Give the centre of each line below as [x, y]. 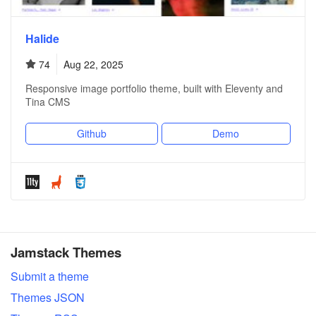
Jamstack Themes [66, 252]
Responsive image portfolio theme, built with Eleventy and [154, 88]
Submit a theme [50, 276]
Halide [42, 38]
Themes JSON [48, 297]
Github [91, 133]
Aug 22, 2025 [93, 64]
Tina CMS [48, 102]
